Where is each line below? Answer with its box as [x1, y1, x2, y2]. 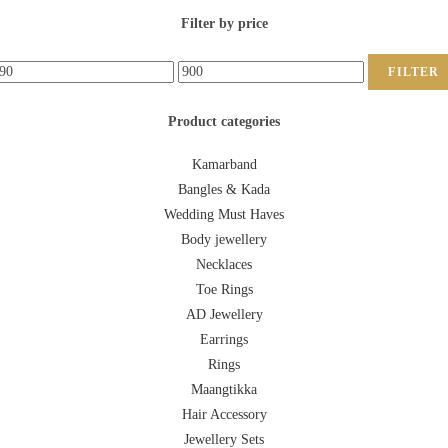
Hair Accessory [181, 407, 267, 423]
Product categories [168, 113, 280, 129]
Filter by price [180, 15, 268, 31]
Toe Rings [195, 282, 253, 298]
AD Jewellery [185, 307, 263, 323]
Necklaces [196, 257, 252, 273]
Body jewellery [181, 232, 267, 248]
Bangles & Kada [178, 182, 270, 198]
